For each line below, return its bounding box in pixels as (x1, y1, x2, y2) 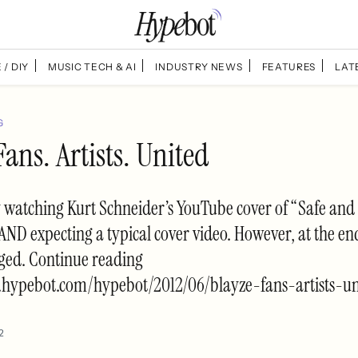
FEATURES (261, 60, 316, 73)
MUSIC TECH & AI (47, 60, 137, 73)
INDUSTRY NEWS (155, 60, 243, 73)
